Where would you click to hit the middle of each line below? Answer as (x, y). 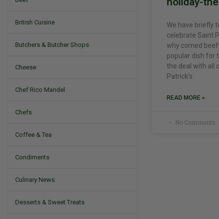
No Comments (194, 122)
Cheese (26, 67)
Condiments (32, 157)
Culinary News (35, 180)
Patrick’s (179, 76)
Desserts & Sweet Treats (50, 202)
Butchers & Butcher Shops (52, 45)
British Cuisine (35, 22)
